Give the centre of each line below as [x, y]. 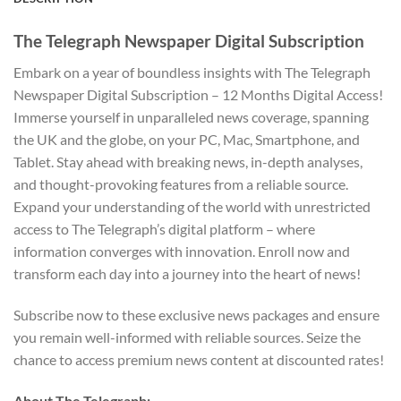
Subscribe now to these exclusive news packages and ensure [196, 314]
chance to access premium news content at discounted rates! [199, 359]
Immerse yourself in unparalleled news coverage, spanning [191, 117]
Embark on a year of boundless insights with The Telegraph [192, 73]
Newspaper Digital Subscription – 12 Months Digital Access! [198, 95]
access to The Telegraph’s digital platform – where [164, 229]
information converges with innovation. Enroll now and [182, 252]
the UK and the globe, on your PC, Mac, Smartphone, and [187, 140]
